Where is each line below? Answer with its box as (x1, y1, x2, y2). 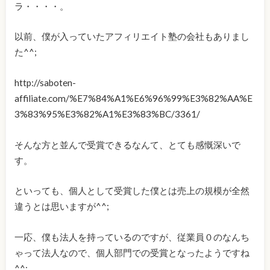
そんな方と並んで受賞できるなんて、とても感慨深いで (14, 139, 240, 150)
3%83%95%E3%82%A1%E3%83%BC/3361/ (14, 108, 200, 120)
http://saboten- (14, 77, 76, 89)
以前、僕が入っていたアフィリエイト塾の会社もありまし (14, 31, 250, 42)
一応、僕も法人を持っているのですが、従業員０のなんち (14, 231, 250, 242)
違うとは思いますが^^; (14, 201, 109, 212)
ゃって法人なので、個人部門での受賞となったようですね (14, 246, 250, 258)
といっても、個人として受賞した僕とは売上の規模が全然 (14, 185, 250, 196)
